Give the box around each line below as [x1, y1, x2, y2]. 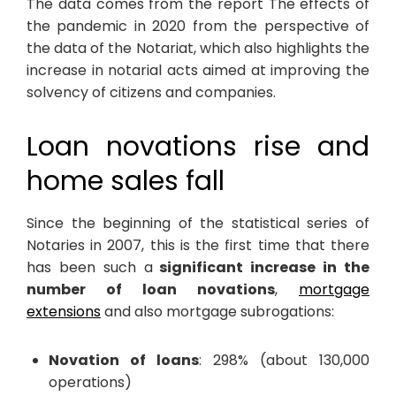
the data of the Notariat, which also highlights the [27, 37, 369, 58]
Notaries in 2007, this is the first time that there [27, 234, 369, 255]
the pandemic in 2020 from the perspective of [27, 15, 369, 36]
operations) [49, 371, 132, 392]
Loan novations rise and [27, 127, 369, 165]
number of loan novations [27, 278, 275, 300]
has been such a [27, 256, 153, 278]
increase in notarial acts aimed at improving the [27, 59, 369, 80]
